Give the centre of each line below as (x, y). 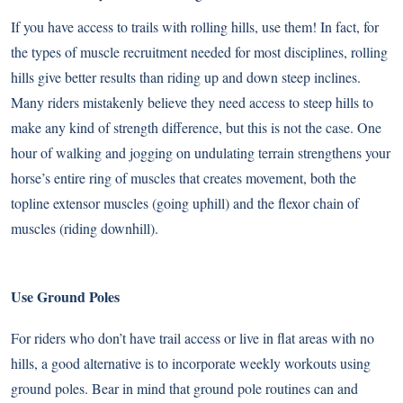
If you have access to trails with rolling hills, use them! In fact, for (195, 27)
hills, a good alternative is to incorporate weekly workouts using (191, 363)
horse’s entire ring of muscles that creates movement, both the (184, 178)
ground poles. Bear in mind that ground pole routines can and (184, 389)
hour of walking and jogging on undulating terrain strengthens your (201, 153)
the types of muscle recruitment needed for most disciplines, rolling (199, 52)
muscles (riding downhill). (85, 228)
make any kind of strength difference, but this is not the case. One (196, 128)
